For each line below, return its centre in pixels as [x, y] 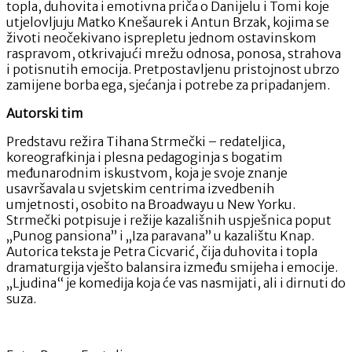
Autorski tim [45, 113]
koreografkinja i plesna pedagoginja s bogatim [145, 157]
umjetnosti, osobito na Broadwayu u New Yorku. [151, 204]
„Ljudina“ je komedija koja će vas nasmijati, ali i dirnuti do [176, 282]
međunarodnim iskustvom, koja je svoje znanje [147, 172]
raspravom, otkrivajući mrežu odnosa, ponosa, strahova [174, 53]
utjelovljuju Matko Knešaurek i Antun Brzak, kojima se [168, 22]
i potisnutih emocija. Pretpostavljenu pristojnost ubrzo [173, 69]
